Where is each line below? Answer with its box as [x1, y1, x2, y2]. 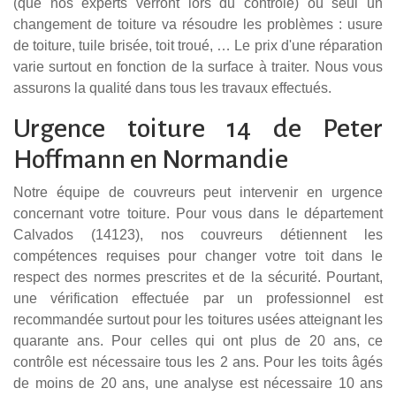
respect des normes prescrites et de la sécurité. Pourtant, [13, 269, 383, 285]
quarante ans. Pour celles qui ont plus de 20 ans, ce [13, 332, 383, 348]
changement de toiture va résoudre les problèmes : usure [13, 16, 383, 32]
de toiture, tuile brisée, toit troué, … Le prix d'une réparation [13, 37, 383, 53]
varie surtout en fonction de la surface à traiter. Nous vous [13, 58, 383, 74]
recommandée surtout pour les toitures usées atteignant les [13, 311, 383, 327]
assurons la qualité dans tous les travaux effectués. [13, 80, 331, 95]
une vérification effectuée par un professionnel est [13, 290, 383, 306]
